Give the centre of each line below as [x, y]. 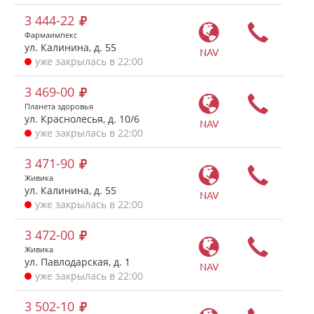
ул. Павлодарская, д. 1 [77, 262]
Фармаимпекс [51, 35]
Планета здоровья [59, 106]
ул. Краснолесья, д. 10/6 [82, 119]
